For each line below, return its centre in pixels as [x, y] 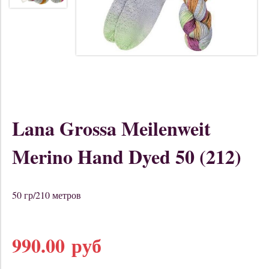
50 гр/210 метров [47, 195]
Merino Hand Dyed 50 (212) [127, 157]
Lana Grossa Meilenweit [111, 128]
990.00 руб [57, 246]
